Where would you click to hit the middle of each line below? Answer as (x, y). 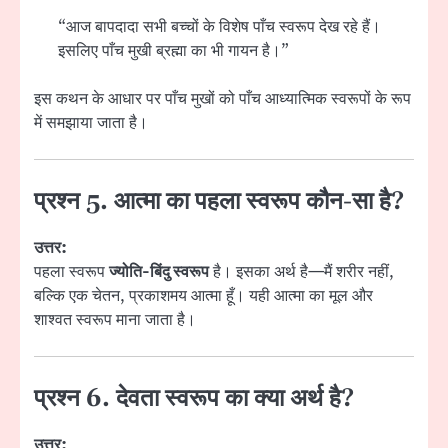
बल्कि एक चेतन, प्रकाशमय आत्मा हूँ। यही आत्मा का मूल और (203, 296)
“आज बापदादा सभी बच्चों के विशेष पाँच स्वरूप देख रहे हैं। (219, 26)
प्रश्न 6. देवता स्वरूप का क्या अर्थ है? (194, 399)
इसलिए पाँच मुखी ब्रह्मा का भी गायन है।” (173, 50)
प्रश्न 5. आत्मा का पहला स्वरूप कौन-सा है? (219, 202)
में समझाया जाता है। (91, 123)
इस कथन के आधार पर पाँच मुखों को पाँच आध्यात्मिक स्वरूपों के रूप (222, 99)
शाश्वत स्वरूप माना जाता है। (115, 320)
